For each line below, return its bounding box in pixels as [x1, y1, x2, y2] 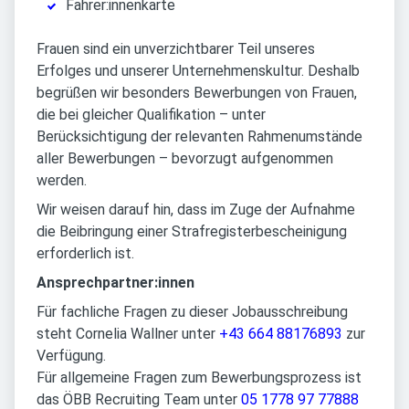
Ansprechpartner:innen [37, 274, 194, 292]
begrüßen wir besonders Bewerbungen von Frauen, [37, 84, 357, 102]
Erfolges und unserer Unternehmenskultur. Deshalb [37, 62, 360, 80]
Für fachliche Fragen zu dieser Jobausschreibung [37, 303, 348, 321]
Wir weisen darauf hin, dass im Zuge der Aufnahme [37, 201, 355, 219]
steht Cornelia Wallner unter [37, 325, 219, 343]
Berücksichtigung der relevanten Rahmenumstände [37, 128, 362, 146]
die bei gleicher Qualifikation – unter [37, 106, 266, 124]
